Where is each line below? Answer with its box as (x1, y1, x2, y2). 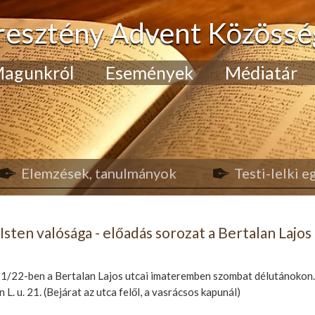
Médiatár (225, 62, 297, 83)
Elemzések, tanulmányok (20, 165, 176, 181)
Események (105, 62, 193, 83)
